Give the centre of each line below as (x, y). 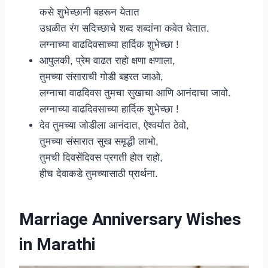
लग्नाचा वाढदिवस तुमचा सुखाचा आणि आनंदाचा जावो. (135, 93)
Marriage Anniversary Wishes (130, 219)
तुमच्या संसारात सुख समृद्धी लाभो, (99, 141)
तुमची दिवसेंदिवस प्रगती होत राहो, (101, 157)
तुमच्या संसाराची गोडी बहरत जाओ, (101, 77)
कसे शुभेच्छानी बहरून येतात (89, 12)
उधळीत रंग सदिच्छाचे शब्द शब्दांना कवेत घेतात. (124, 28)
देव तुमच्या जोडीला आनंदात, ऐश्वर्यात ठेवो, (114, 125)
